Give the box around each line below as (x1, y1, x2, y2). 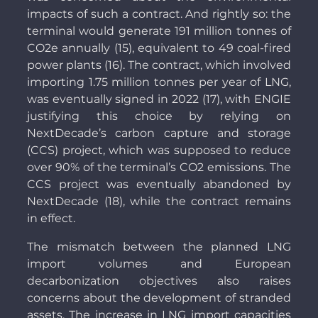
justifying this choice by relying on (26, 109, 292, 124)
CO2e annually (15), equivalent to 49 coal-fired (26, 41, 292, 55)
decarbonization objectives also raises (26, 274, 292, 288)
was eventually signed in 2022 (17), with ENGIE (26, 92, 292, 106)
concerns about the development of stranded (26, 291, 292, 305)
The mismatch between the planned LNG (26, 240, 292, 254)
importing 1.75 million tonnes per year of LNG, (26, 75, 292, 89)
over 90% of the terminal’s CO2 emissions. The (26, 160, 292, 175)
